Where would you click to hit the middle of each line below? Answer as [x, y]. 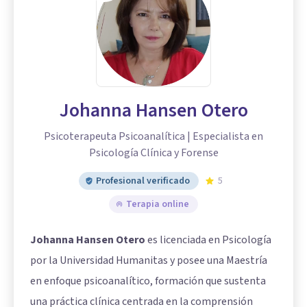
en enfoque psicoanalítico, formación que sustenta [148, 281]
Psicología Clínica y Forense [153, 153]
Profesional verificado [143, 181]
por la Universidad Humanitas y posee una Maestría [149, 260]
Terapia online [158, 204]
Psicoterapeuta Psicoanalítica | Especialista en [153, 136]
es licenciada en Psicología [208, 240]
